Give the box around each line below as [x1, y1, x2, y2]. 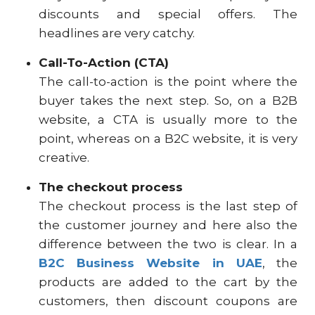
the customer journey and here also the [39, 218, 297, 232]
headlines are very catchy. [39, 26, 195, 40]
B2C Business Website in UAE [39, 256, 262, 270]
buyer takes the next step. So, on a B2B [39, 94, 297, 108]
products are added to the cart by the [39, 275, 297, 289]
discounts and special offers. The [39, 7, 297, 21]
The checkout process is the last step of [39, 199, 297, 213]
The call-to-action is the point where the [39, 75, 297, 89]
